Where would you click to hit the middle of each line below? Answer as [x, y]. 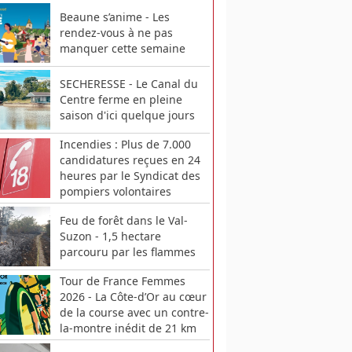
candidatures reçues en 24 [130, 159]
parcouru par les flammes [127, 252]
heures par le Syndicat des [130, 175]
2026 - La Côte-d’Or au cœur [133, 297]
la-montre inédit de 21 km [128, 328]
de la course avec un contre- [134, 313]
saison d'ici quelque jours [127, 115]
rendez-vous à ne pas [116, 32]
